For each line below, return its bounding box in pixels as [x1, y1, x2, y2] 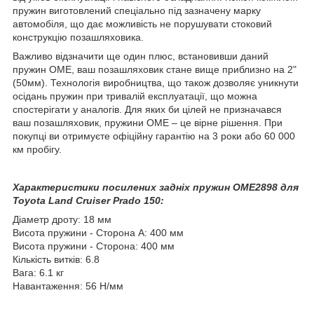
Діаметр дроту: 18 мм [13, 213, 111, 225]
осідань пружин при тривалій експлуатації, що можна [13, 90, 257, 102]
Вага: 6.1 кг [13, 266, 64, 278]
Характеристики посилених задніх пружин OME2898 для [13, 181, 299, 193]
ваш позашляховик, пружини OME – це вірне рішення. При [13, 116, 282, 128]
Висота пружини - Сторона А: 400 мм [13, 226, 184, 238]
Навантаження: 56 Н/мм [13, 280, 123, 292]
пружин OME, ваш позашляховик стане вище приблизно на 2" [13, 63, 296, 75]
